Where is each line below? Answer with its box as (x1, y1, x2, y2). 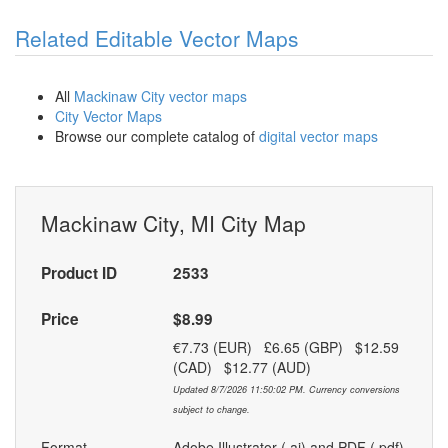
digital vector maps (259, 126, 378, 147)
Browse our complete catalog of (55, 126, 259, 147)
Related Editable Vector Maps (15, 23, 299, 54)
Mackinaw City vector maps (74, 86, 247, 107)
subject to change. (172, 403, 250, 417)
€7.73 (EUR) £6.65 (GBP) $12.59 (172, 337, 399, 358)
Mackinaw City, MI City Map (41, 208, 306, 239)
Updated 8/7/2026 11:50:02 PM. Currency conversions (172, 383, 400, 397)
